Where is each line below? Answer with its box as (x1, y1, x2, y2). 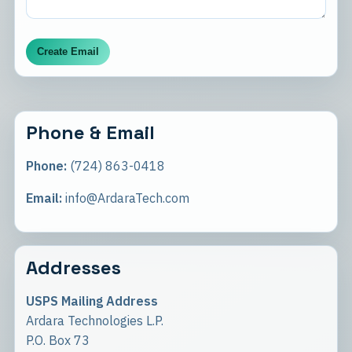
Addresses (25, 255, 121, 280)
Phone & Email (25, 120, 155, 145)
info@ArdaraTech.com (61, 190, 189, 207)
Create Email (36, 46, 99, 58)
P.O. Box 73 (25, 332, 90, 348)
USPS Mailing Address (25, 292, 158, 309)
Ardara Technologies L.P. (25, 312, 163, 328)
